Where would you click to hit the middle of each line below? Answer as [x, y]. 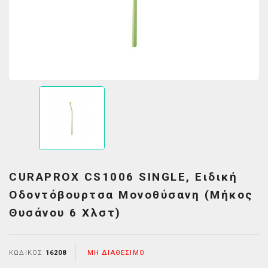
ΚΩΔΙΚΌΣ [26, 253]
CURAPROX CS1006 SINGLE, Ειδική [123, 177]
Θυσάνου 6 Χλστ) [65, 213]
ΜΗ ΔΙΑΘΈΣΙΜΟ [116, 253]
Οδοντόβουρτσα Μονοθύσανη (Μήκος [131, 195]
